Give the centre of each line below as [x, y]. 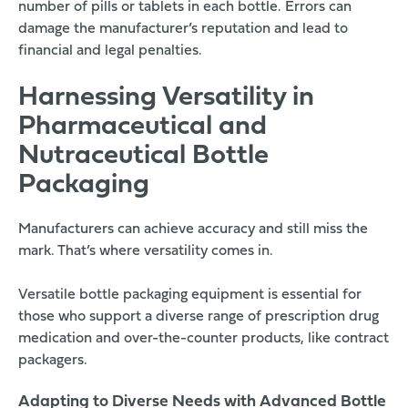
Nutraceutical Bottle [143, 157]
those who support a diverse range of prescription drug [199, 317]
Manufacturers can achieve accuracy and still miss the [193, 230]
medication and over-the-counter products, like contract [204, 339]
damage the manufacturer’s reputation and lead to [183, 30]
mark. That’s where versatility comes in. [146, 252]
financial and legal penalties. [110, 51]
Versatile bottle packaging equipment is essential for [190, 296]
